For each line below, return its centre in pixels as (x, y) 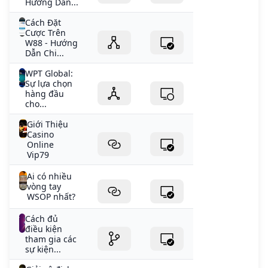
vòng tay (44, 187)
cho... (36, 104)
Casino (41, 135)
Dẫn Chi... (44, 53)
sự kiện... (43, 249)
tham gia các (51, 239)
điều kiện (44, 229)
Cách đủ (42, 219)
